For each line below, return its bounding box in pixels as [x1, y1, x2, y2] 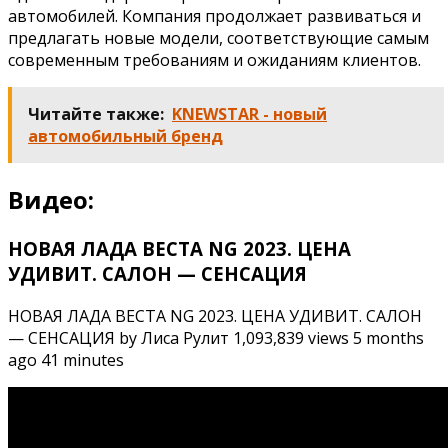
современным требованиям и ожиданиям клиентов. [8, 49, 421, 72]
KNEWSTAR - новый [172, 103, 327, 126]
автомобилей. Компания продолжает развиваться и [8, 5, 421, 28]
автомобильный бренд [28, 125, 223, 148]
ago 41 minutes [8, 348, 124, 371]
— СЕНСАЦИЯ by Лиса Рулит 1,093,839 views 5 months [8, 326, 424, 349]
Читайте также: [28, 103, 164, 126]
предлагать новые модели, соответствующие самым [8, 27, 429, 50]
